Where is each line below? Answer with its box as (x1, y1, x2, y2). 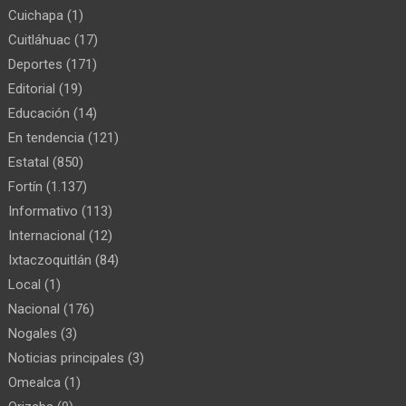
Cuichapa (8, 6, 64, 24)
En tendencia (8, 129, 85, 146)
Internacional (8, 227, 86, 244)
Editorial (8, 80, 56, 97)
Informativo (8, 202, 79, 219)
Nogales (8, 324, 58, 342)
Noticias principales (8, 349, 125, 366)
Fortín (8, 178, 43, 195)
